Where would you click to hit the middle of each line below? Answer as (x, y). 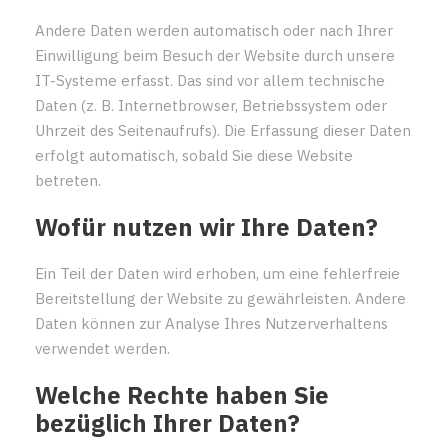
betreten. (68, 180)
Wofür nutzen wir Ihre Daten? (206, 226)
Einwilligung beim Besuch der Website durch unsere (215, 55)
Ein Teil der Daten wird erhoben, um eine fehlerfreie (217, 273)
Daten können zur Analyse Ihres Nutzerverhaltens (211, 323)
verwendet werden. (102, 348)
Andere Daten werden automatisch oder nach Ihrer (214, 30)
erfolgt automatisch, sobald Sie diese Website (194, 155)
